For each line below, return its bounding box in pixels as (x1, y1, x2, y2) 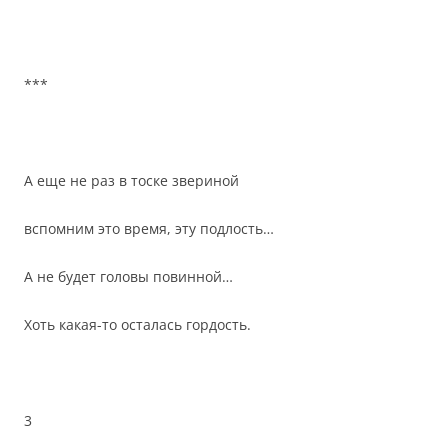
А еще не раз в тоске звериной (24, 171, 239, 190)
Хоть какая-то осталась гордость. (24, 315, 251, 334)
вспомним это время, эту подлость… (24, 219, 274, 238)
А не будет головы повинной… (24, 267, 233, 286)
